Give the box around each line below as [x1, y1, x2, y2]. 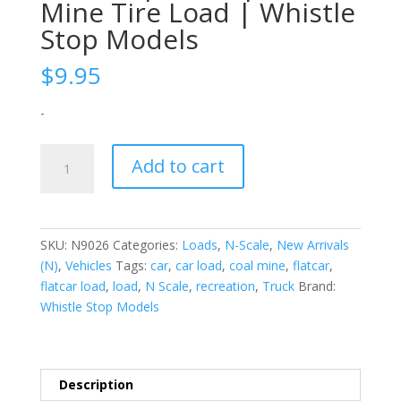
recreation [195, 277, 255, 295]
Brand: [297, 277, 336, 295]
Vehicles [64, 257, 112, 275]
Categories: [112, 236, 182, 254]
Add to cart [131, 154, 225, 179]
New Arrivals [276, 236, 349, 254]
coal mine [228, 257, 286, 275]
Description [58, 376, 133, 394]
